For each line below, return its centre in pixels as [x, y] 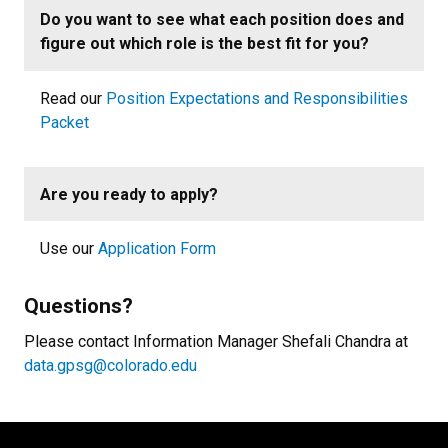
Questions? [78, 306]
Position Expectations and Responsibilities [257, 98]
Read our [73, 98]
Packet [64, 122]
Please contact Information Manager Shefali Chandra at [216, 342]
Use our [69, 249]
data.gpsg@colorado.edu [110, 366]
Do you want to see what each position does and [222, 20]
